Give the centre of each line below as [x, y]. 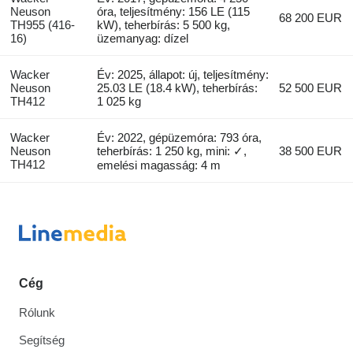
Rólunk [37, 313]
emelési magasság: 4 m [159, 165]
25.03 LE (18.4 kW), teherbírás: [178, 88]
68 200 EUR [311, 18]
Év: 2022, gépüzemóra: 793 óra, [180, 138]
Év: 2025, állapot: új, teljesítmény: [183, 75]
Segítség [42, 340]
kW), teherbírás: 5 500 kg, [164, 25]
